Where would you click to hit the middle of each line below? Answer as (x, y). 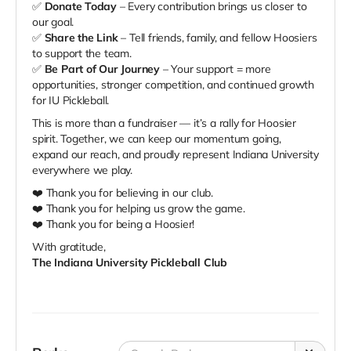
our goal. (53, 22)
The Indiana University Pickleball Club (130, 263)
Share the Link (81, 38)
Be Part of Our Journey (102, 69)
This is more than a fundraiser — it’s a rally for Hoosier (165, 123)
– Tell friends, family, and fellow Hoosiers (217, 38)
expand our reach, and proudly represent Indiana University (175, 155)
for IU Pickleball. (71, 101)
